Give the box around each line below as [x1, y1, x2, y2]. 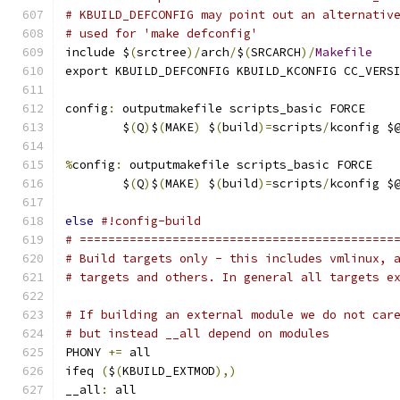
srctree [137, 45, 187, 60]
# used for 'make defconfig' [65, 26, 258, 41]
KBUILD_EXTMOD [122, 363, 215, 379]
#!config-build [101, 213, 201, 229]
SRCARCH [251, 45, 301, 60]
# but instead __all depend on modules [65, 326, 329, 341]
